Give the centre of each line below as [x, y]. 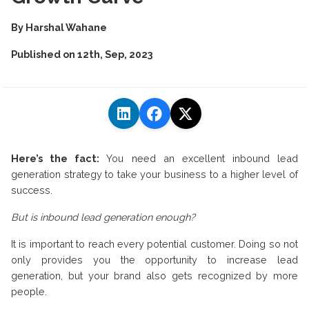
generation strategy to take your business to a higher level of [154, 175]
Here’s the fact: [56, 159]
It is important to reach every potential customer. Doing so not [154, 244]
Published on [44, 54]
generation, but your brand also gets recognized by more [154, 276]
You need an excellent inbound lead [199, 159]
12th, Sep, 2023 [115, 54]
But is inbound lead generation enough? [103, 217]
